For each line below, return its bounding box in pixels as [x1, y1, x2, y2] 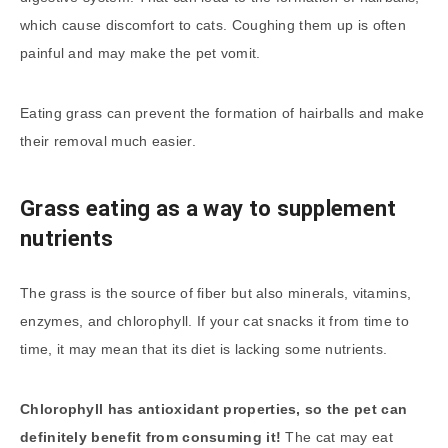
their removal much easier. [20, 133, 201, 150]
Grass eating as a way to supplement [20, 195, 397, 221]
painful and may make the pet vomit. [20, 45, 261, 62]
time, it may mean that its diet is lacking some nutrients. [20, 341, 392, 358]
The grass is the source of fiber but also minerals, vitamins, [20, 285, 412, 302]
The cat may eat [285, 429, 393, 446]
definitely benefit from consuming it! [20, 429, 286, 446]
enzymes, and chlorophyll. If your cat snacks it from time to [20, 313, 409, 330]
